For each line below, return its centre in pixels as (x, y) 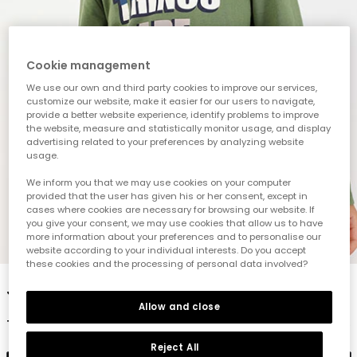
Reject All (175, 347)
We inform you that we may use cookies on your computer (159, 182)
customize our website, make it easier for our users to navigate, (171, 101)
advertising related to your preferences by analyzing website (165, 141)
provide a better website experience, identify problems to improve (173, 114)
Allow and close (179, 306)
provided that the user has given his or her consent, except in (167, 196)
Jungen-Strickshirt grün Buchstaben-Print (172, 289)
